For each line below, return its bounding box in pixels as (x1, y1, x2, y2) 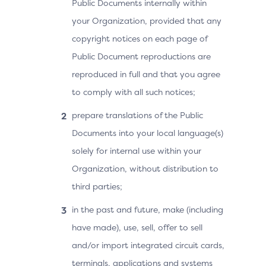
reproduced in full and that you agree (72, 68, 220, 80)
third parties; (72, 180, 122, 192)
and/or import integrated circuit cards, (72, 239, 224, 251)
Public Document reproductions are (72, 50, 211, 62)
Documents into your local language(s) (72, 127, 223, 138)
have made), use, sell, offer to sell (72, 221, 202, 233)
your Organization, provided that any (72, 15, 221, 26)
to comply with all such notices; (72, 86, 195, 97)
